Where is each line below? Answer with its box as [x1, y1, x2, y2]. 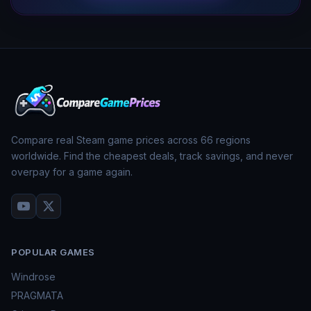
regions [213, 133, 251, 146]
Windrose [11, 270, 56, 283]
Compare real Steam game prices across [11, 133, 201, 146]
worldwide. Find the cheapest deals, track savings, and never [11, 149, 293, 162]
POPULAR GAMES [11, 246, 95, 258]
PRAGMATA [11, 289, 63, 301]
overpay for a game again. [11, 165, 133, 178]
